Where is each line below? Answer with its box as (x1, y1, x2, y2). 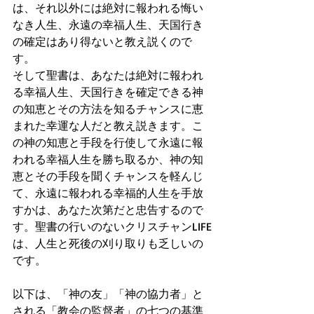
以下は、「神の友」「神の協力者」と (13, 287, 203, 301)
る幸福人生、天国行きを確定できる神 (13, 85, 203, 99)
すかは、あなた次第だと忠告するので (13, 203, 203, 217)
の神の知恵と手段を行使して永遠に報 (13, 135, 203, 149)
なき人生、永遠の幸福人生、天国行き (13, 18, 203, 32)
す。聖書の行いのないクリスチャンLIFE (13, 219, 212, 233)
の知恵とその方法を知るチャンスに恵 (13, 102, 203, 116)
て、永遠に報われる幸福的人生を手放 (13, 186, 203, 200)
